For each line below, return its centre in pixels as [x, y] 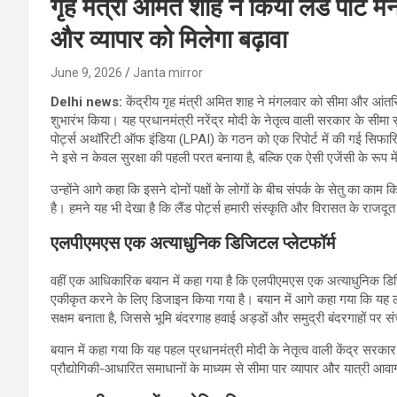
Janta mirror [168, 72]
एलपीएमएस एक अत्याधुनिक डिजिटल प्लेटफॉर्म [193, 242]
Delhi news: [88, 101]
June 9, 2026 [86, 72]
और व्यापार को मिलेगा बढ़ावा [169, 39]
